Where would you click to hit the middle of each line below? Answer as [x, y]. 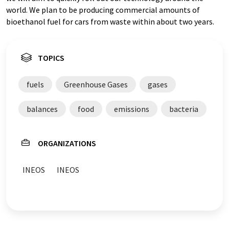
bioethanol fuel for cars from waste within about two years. [110, 21]
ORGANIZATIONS [67, 143]
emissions [132, 109]
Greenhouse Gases [96, 84]
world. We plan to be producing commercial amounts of [103, 10]
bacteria [184, 109]
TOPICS [51, 58]
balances [42, 109]
